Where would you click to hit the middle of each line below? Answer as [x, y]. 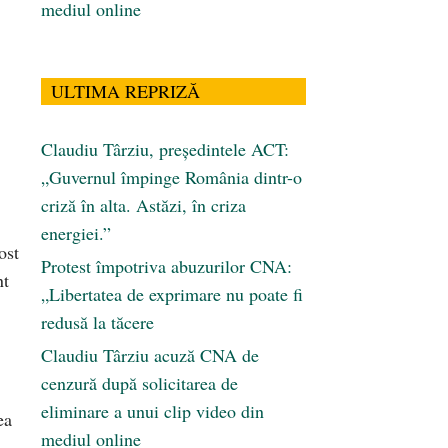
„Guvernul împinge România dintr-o [171, 177]
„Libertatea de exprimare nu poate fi [172, 294]
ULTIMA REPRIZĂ [125, 91]
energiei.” [76, 233]
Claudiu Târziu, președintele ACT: [165, 149]
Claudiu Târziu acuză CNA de [150, 355]
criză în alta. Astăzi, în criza [143, 205]
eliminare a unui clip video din [152, 411]
